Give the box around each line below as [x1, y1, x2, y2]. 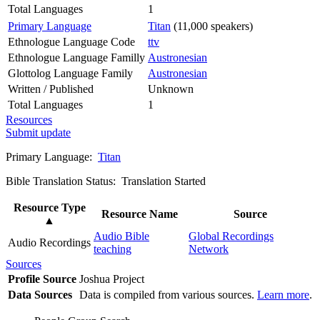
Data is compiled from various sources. [79, 288, 257, 301]
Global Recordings [189, 229, 274, 242]
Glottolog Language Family [8, 66, 133, 79]
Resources [6, 113, 52, 126]
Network [189, 242, 229, 255]
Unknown [148, 82, 194, 95]
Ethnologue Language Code [8, 35, 135, 48]
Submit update [6, 126, 71, 139]
